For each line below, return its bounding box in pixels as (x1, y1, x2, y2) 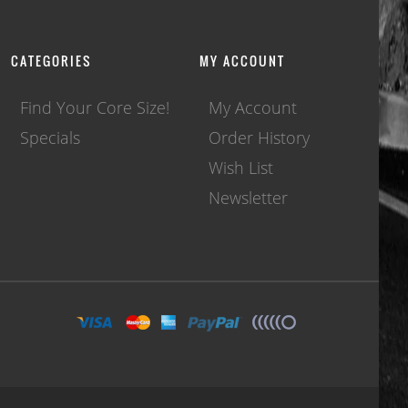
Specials (20, 127, 80, 148)
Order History (208, 127, 310, 148)
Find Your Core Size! (20, 97, 169, 118)
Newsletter (208, 187, 288, 209)
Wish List (208, 157, 273, 178)
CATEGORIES (11, 51, 92, 70)
